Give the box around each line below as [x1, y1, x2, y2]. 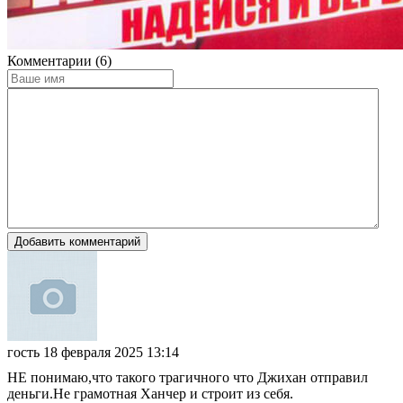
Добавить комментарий [14, 234, 140, 248]
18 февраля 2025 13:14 [43, 344, 179, 360]
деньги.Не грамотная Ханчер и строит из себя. [7, 385, 293, 401]
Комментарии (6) [7, 52, 112, 68]
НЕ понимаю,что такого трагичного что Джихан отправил [7, 369, 368, 385]
